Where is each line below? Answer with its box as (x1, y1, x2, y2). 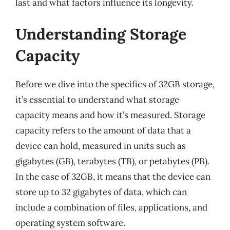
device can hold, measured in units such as (15, 140, 186, 151)
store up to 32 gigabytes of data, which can (15, 186, 187, 198)
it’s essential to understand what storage (15, 94, 179, 105)
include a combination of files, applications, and (15, 202, 207, 213)
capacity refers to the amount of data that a (15, 125, 191, 136)
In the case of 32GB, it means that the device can (15, 171, 210, 182)
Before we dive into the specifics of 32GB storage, (15, 79, 215, 90)
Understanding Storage (15, 24, 186, 44)
